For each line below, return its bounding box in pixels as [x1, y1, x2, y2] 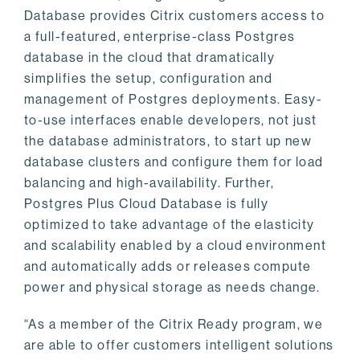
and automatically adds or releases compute [24, 259, 312, 274]
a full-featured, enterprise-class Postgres [24, 29, 296, 44]
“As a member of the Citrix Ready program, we [24, 317, 324, 332]
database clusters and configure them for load [24, 154, 324, 170]
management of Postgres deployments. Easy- [24, 92, 323, 107]
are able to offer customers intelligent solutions [24, 337, 334, 353]
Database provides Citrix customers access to [24, 8, 325, 23]
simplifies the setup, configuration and [24, 71, 273, 86]
